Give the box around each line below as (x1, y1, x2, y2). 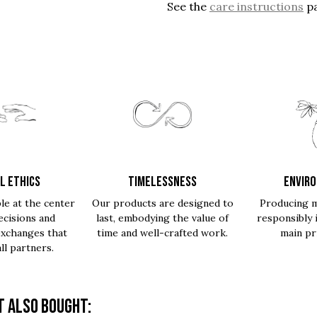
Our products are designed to (91, 197, 234, 209)
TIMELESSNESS (128, 173, 197, 190)
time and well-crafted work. (97, 226, 229, 239)
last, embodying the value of (96, 212, 229, 224)
